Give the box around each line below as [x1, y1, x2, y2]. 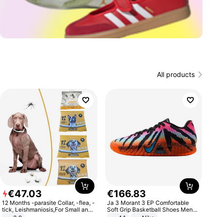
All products [156, 70, 195, 78]
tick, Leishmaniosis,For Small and [2, 205, 92, 213]
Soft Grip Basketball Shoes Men [107, 205, 193, 213]
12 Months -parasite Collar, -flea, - [2, 199, 95, 206]
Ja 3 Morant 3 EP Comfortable [107, 199, 189, 206]
